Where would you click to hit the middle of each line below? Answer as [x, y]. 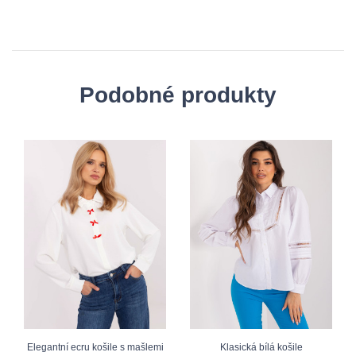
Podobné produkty [178, 95]
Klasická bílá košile [261, 348]
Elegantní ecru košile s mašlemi [95, 348]
